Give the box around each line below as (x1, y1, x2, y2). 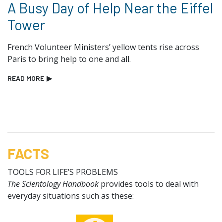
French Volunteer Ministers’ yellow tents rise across (7, 41, 199, 53)
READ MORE (7, 73, 44, 82)
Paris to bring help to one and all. (7, 53, 131, 64)
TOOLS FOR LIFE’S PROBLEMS (7, 166, 118, 177)
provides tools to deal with (99, 178, 199, 189)
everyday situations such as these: (7, 190, 134, 201)
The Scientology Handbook (7, 178, 99, 189)
